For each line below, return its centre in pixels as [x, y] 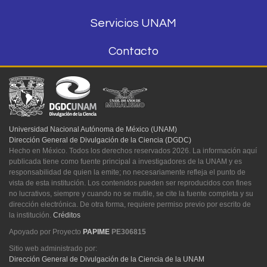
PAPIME [96, 232]
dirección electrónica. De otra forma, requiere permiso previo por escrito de [130, 204]
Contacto [133, 51]
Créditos [67, 215]
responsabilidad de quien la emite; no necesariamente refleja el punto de [127, 172]
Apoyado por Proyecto [46, 232]
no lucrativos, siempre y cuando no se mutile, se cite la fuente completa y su [131, 193]
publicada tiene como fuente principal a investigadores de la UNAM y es [125, 161]
